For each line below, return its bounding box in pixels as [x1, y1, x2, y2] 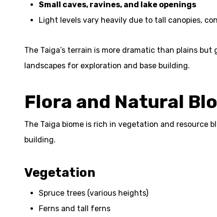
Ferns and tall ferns [39, 204, 110, 213]
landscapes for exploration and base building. [24, 61, 190, 70]
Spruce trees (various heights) [39, 188, 148, 198]
